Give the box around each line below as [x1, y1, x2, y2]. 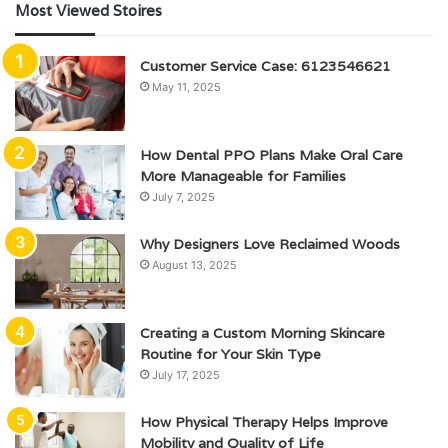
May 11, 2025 [152, 80, 221, 95]
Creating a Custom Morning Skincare [140, 324, 385, 343]
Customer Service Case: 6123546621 [140, 57, 391, 76]
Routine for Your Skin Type [140, 345, 321, 364]
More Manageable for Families [140, 167, 346, 186]
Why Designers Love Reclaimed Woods [140, 235, 400, 254]
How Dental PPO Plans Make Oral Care [140, 146, 403, 165]
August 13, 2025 [152, 258, 237, 273]
